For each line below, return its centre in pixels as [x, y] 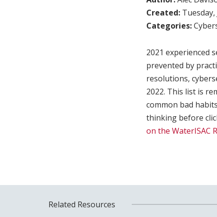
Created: [164, 12]
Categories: [170, 25]
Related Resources [82, 204]
